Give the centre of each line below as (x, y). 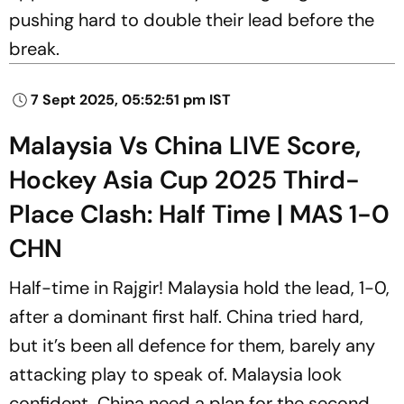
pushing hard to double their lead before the (192, 19)
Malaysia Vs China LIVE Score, (185, 145)
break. (34, 48)
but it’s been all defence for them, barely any (192, 345)
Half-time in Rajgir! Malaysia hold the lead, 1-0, (199, 287)
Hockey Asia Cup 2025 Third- (184, 179)
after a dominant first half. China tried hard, (186, 316)
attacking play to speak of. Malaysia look (175, 374)
